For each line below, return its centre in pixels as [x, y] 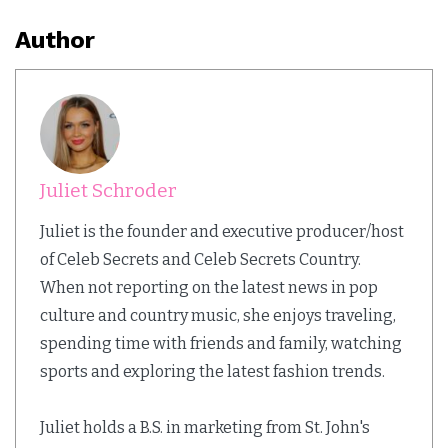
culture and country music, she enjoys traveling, [218, 316]
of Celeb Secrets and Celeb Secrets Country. [200, 260]
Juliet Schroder [108, 191]
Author [55, 40]
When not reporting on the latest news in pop [209, 288]
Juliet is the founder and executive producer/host [222, 232]
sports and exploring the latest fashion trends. [212, 372]
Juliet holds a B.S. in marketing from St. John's [205, 428]
